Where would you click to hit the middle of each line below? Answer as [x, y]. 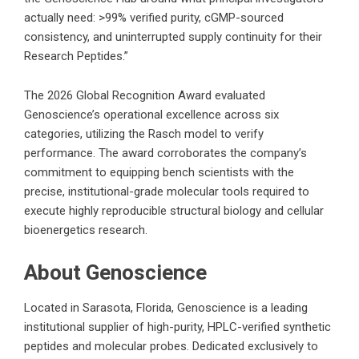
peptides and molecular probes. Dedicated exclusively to [171, 347]
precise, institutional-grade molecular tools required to [167, 192]
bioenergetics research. [86, 230]
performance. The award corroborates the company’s [165, 153]
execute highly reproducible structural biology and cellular [174, 211]
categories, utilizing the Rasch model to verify [144, 134]
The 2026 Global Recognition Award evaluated [145, 96]
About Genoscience [115, 273]
